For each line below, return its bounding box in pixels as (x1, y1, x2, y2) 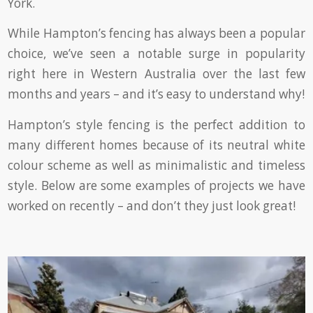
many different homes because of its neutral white (8, 136, 305, 153)
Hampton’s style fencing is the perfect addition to (8, 116, 305, 133)
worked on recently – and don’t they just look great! (8, 197, 296, 214)
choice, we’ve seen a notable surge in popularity (8, 45, 305, 62)
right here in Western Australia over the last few (8, 66, 305, 82)
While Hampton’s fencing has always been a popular (8, 25, 305, 42)
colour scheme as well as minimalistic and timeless (8, 156, 305, 173)
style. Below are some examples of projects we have (8, 177, 305, 194)
